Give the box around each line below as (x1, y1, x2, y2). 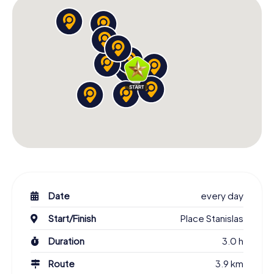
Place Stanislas (180, 212, 243, 224)
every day (201, 190, 243, 202)
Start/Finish (48, 212, 96, 224)
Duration (48, 235, 84, 247)
